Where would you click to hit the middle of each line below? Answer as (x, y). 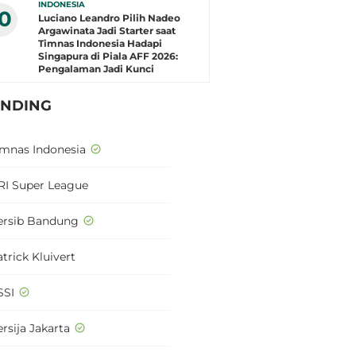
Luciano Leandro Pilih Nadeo (109, 18)
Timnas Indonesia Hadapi (100, 43)
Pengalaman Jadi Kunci (96, 69)
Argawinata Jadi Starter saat (107, 31)
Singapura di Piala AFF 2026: (108, 56)
